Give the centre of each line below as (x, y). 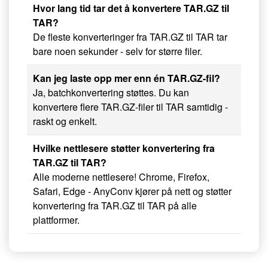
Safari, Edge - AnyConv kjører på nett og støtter (132, 191)
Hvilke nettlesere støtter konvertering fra (124, 148)
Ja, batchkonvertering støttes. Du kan (111, 93)
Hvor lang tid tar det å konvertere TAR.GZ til (131, 8)
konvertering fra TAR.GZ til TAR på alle (115, 206)
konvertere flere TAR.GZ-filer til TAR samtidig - (130, 107)
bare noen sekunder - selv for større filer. (118, 51)
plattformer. (56, 220)
